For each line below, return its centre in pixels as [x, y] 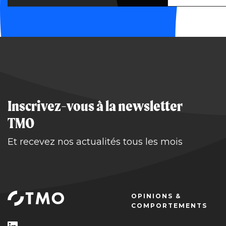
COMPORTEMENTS [169, 205]
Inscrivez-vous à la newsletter [95, 105]
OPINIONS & [156, 196]
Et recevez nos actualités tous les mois [95, 142]
